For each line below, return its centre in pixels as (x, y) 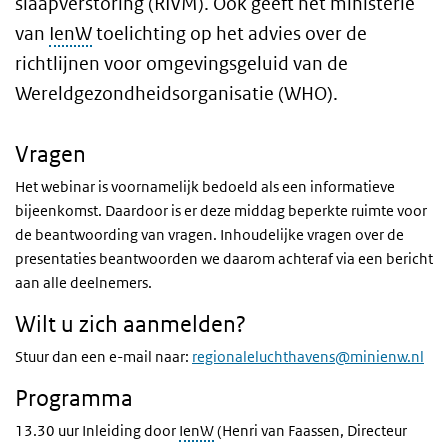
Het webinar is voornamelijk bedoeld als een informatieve (205, 187)
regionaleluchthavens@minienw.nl (308, 357)
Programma (74, 398)
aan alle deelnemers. (83, 283)
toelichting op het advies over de (229, 34)
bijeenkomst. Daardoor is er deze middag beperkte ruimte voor (221, 211)
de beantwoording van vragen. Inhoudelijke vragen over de (209, 235)
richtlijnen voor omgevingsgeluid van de (181, 64)
